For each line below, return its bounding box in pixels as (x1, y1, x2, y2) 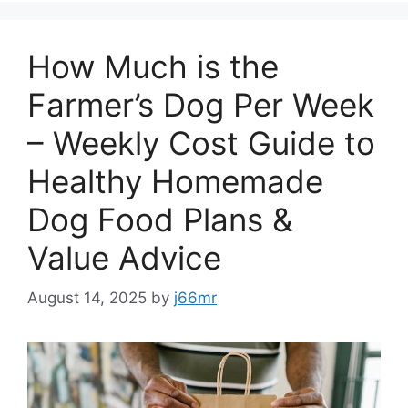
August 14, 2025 (27, 289, 147, 308)
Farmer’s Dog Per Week (27, 85, 374, 124)
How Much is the (27, 46, 279, 86)
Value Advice (27, 238, 221, 277)
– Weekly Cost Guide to (27, 123, 375, 162)
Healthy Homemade (27, 161, 323, 200)
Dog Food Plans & (27, 199, 292, 239)
